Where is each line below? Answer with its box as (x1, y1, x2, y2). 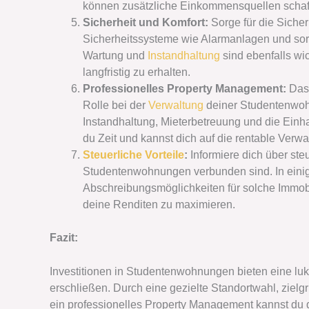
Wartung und (83, 49, 148, 61)
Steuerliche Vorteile (83, 148, 184, 161)
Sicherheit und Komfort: (83, 16, 211, 28)
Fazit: (50, 231, 78, 243)
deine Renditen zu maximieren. (83, 198, 235, 210)
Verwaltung (148, 99, 203, 111)
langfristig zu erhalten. (83, 66, 190, 78)
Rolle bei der (83, 99, 148, 111)
